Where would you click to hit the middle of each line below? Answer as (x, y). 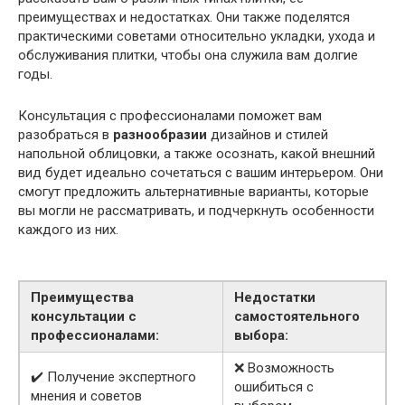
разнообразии (160, 135)
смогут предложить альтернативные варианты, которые (193, 192)
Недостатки (275, 298)
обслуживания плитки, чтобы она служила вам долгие (188, 56)
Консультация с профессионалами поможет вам (170, 116)
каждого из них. (68, 230)
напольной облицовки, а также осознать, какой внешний (197, 154)
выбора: (261, 336)
